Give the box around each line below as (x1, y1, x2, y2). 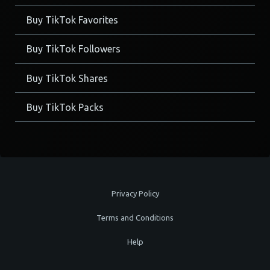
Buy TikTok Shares (27, 72, 108, 84)
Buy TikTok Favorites (27, 14, 119, 26)
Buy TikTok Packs (27, 101, 104, 113)
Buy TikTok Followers (27, 43, 121, 55)
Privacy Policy (111, 189, 159, 198)
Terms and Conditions (96, 213, 174, 222)
